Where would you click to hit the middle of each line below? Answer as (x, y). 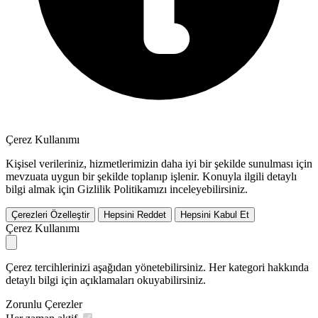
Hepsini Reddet (135, 214)
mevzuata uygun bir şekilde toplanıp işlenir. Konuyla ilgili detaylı (151, 176)
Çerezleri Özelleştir (50, 214)
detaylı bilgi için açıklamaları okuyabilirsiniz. (106, 280)
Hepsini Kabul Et (215, 214)
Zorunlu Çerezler (44, 304)
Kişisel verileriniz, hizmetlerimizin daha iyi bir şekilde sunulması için (159, 163)
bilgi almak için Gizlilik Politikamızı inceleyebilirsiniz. (127, 189)
